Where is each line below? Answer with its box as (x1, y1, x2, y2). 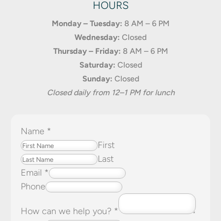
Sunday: (82, 74, 112, 84)
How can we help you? (21, 206, 114, 217)
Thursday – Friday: (53, 46, 121, 56)
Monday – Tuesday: (51, 19, 122, 29)
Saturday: (79, 60, 115, 70)
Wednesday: (74, 33, 120, 42)
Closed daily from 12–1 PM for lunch (46, 88, 175, 98)
